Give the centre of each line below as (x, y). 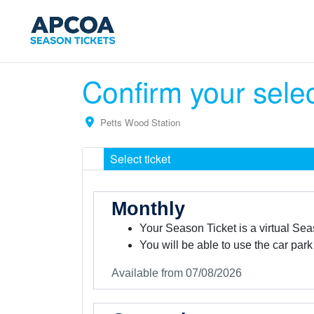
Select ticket (140, 158)
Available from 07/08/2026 (176, 273)
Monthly (148, 209)
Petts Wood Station (140, 122)
